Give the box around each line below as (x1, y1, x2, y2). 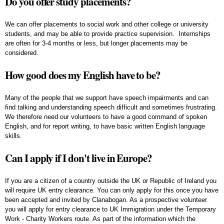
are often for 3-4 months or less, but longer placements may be (5, 39, 187, 47)
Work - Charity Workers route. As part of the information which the (5, 214, 195, 222)
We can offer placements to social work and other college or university (5, 20, 208, 28)
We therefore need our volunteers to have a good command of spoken (5, 112, 207, 120)
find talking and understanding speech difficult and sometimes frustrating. (5, 103, 217, 111)
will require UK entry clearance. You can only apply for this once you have (5, 186, 218, 194)
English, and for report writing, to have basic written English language (5, 122, 205, 130)
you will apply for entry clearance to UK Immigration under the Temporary (5, 205, 216, 213)
